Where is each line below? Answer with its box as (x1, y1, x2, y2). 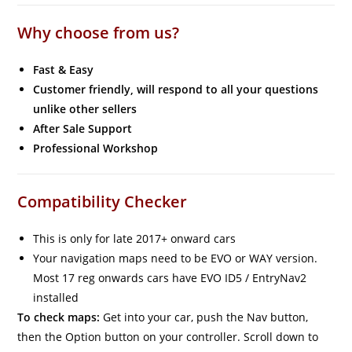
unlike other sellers (33, 101, 137, 116)
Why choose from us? (17, 22, 180, 43)
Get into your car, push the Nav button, (100, 310, 309, 324)
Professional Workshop (33, 141, 159, 156)
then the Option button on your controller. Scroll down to (17, 329, 319, 344)
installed (33, 290, 79, 305)
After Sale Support (33, 121, 133, 136)
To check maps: (17, 310, 101, 324)
